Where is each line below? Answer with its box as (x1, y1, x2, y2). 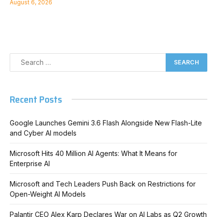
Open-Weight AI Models (10, 189, 86, 198)
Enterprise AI (10, 159, 50, 168)
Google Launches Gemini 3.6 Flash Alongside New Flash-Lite (10, 118, 202, 127)
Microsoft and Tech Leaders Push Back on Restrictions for (10, 179, 196, 188)
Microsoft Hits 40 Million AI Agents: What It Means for (10, 149, 177, 157)
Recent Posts (10, 91, 62, 107)
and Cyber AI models (10, 128, 77, 137)
